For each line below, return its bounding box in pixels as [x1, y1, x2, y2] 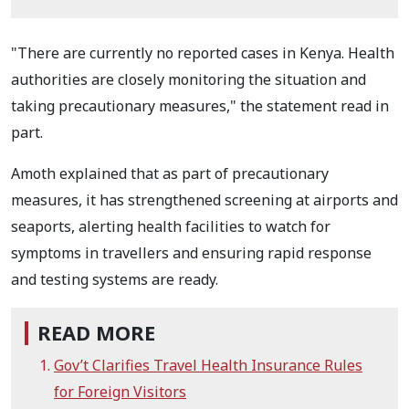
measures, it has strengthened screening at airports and [11, 190, 398, 211]
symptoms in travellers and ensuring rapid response [11, 243, 372, 264]
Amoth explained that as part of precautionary [11, 163, 329, 184]
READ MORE [37, 320, 155, 347]
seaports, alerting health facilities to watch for [11, 216, 330, 237]
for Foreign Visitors [54, 382, 186, 403]
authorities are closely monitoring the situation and [11, 69, 366, 90]
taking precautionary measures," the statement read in [11, 96, 389, 117]
